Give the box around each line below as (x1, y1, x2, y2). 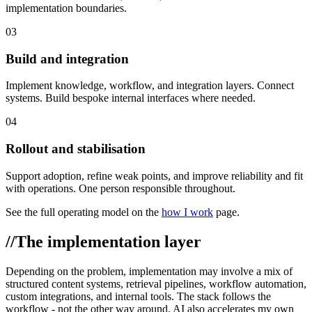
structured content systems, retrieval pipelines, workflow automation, (6, 277, 306, 290)
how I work (162, 205, 213, 218)
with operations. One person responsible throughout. (6, 182, 235, 194)
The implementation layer (15, 232, 201, 251)
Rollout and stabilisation (6, 141, 146, 157)
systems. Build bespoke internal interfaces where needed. (6, 92, 256, 104)
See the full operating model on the (6, 205, 159, 218)
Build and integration (6, 51, 129, 66)
